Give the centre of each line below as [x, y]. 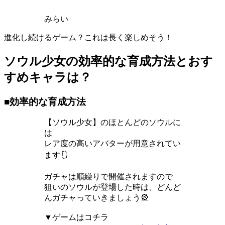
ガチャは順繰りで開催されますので [108, 177]
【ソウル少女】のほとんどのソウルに [113, 123]
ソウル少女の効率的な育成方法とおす [108, 61]
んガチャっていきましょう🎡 [96, 198]
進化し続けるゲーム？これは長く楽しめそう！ [88, 37]
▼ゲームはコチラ [76, 217]
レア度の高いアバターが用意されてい [113, 144]
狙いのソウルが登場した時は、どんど [113, 187]
